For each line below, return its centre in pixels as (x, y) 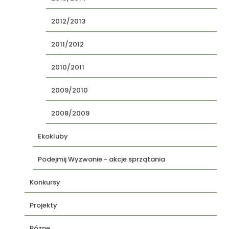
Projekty (43, 205)
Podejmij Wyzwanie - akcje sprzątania (101, 159)
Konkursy (45, 182)
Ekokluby (53, 136)
